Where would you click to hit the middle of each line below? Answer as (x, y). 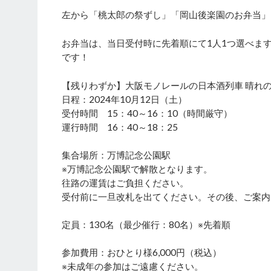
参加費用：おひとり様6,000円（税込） (142, 252)
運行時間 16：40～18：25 (120, 127)
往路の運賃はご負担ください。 (125, 182)
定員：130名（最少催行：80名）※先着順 (146, 224)
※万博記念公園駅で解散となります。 (137, 168)
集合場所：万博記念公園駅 (116, 155)
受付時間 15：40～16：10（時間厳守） (152, 113)
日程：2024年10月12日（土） (124, 99)
